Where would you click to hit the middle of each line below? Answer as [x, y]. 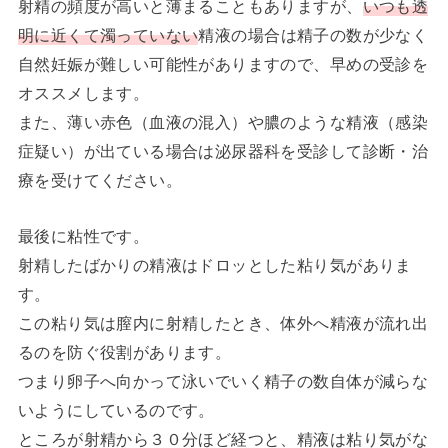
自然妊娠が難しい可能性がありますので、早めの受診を [223, 64]
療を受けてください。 [100, 180]
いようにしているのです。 [116, 409]
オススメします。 [83, 93]
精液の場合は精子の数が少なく [313, 35]
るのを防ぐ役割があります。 [124, 351]
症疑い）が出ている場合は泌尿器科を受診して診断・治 [223, 151]
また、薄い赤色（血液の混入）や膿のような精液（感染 [223, 122]
